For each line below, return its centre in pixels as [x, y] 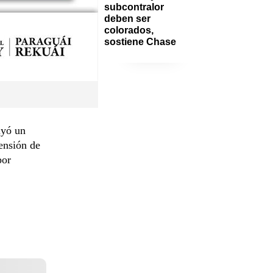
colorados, [129, 30]
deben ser [127, 18]
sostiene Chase [140, 41]
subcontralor [134, 7]
